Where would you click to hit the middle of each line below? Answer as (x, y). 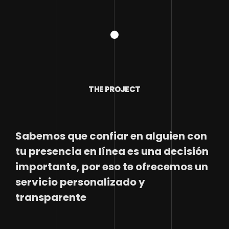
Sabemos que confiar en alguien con (111, 136)
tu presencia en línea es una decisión (112, 151)
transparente (51, 197)
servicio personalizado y (80, 182)
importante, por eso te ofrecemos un (112, 167)
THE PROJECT (114, 89)
